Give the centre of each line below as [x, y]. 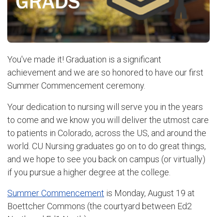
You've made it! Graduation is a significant [84, 59]
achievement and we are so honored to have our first [105, 72]
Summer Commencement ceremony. [76, 85]
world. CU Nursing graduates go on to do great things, [107, 146]
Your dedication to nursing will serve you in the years [105, 107]
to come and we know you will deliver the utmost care [108, 120]
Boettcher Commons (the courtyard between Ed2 [100, 206]
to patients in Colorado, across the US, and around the [107, 133]
